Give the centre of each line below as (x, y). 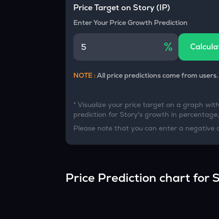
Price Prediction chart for (139, 178)
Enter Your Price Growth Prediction (131, 22)
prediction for (97, 114)
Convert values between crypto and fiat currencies (115, 11)
